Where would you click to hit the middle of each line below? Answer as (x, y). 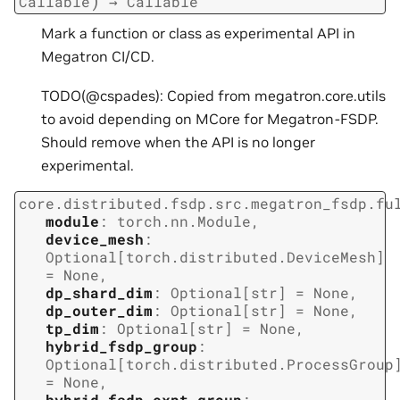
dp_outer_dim (99, 311)
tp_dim (72, 329)
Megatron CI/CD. (98, 57)
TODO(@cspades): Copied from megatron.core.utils (213, 96)
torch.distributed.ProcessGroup (260, 364)
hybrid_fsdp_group (121, 346)
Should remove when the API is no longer (178, 142)
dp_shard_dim (99, 293)
